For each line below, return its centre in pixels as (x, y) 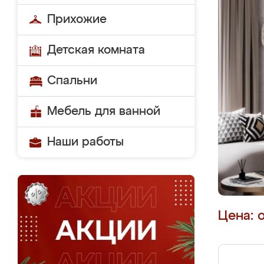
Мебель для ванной (104, 111)
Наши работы (85, 142)
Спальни (72, 81)
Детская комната (96, 50)
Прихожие (77, 19)
